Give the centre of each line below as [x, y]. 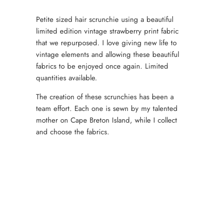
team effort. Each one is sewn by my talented [107, 108]
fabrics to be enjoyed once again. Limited [102, 66]
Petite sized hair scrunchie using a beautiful [105, 19]
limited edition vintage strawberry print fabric [107, 31]
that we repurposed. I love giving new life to [106, 43]
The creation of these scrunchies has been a [105, 97]
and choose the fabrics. [74, 132]
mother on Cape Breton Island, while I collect [107, 120]
